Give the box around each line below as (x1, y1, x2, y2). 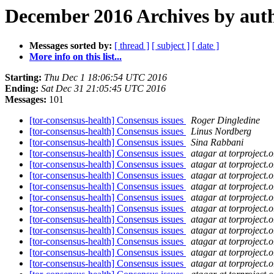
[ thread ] (114, 40, 149, 51)
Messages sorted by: (29, 40, 112, 51)
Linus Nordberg (191, 126, 251, 137)
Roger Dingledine (191, 115, 260, 126)
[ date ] (192, 40, 219, 51)
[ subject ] (152, 40, 190, 51)
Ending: (5, 83, 39, 94)
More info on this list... (29, 51, 122, 62)
